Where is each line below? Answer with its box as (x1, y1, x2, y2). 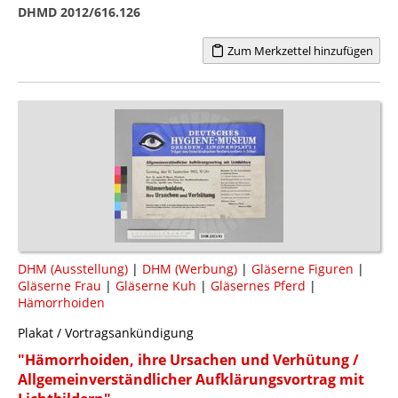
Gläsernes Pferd (211, 276, 306, 294)
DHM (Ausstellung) (18, 259, 128, 277)
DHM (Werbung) (142, 259, 237, 277)
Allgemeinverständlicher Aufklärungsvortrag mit (18, 369, 364, 389)
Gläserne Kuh (115, 276, 196, 294)
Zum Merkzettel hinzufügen (224, 42, 373, 59)
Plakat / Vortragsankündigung (18, 323, 194, 341)
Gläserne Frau (18, 276, 101, 294)
